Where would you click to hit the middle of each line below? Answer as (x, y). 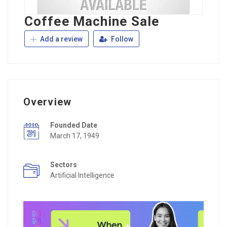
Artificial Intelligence (82, 175)
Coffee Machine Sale (92, 21)
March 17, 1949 (75, 136)
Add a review (61, 39)
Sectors (64, 165)
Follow (121, 39)
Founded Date (74, 125)
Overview (47, 102)
